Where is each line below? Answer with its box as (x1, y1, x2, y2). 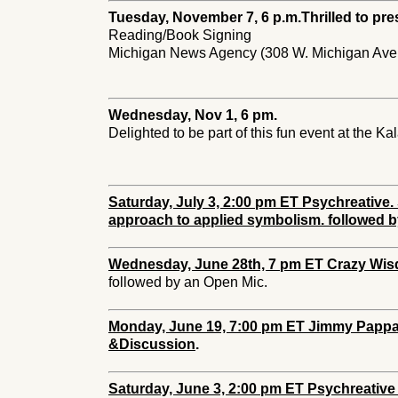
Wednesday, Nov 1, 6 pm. (108, 107, 277, 123)
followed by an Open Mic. (108, 275, 267, 290)
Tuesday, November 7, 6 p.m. (108, 10, 301, 25)
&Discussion (108, 337, 195, 352)
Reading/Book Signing (108, 28, 251, 43)
